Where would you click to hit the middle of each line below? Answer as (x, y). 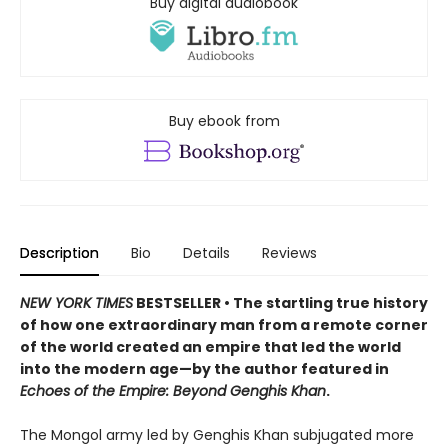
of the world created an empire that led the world (210, 347)
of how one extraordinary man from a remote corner (224, 325)
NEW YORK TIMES (76, 303)
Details (206, 253)
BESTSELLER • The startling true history (280, 303)
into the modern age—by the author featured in (204, 369)
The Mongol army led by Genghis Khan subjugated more (217, 435)
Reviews (289, 253)
